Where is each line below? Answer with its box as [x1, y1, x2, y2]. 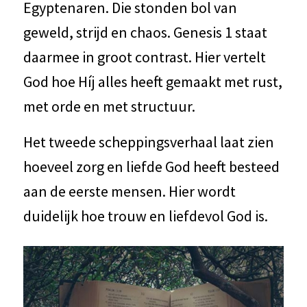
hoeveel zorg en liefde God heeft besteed [23, 157, 280, 177]
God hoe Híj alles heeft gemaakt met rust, [23, 72, 282, 92]
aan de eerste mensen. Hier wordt [23, 182, 236, 201]
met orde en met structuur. [23, 97, 195, 116]
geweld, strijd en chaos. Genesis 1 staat [23, 23, 267, 42]
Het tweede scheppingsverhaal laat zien [23, 132, 274, 152]
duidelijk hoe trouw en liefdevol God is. [23, 206, 268, 226]
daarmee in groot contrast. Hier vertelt [23, 47, 266, 67]
